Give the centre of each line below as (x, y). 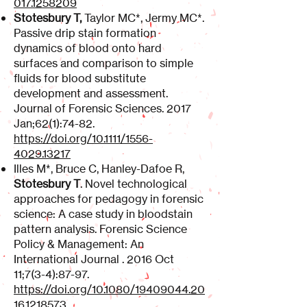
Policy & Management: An (79, 244)
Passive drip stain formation (85, 33)
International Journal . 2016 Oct (94, 259)
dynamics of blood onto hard (88, 48)
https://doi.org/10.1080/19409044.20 (109, 289)
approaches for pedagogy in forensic (109, 199)
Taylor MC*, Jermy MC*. (143, 18)
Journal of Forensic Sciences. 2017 (102, 108)
